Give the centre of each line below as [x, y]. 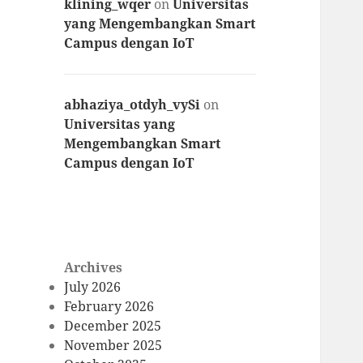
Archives [94, 267]
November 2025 [113, 345]
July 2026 [93, 286]
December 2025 [113, 325]
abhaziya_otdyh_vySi [132, 105]
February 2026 [109, 306]
